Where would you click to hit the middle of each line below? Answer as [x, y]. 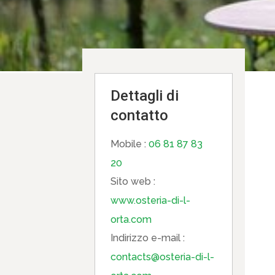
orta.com [131, 219]
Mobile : [130, 144]
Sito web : [133, 181]
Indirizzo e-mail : [148, 238]
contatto [140, 115]
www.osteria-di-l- [151, 200]
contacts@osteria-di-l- [163, 257]
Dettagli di [145, 96]
